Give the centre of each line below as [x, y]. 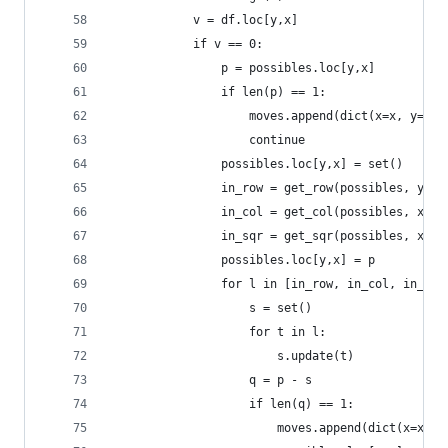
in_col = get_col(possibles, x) [270, 212]
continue [207, 140]
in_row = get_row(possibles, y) [270, 188]
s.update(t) [231, 356]
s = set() [210, 308]
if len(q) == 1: [231, 404]
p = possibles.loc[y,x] [242, 68]
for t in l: [217, 332]
